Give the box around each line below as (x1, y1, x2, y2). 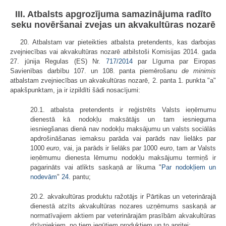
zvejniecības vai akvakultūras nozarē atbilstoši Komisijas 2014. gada (10, 47, 216, 55)
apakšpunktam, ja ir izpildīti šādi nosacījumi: (10, 86, 140, 94)
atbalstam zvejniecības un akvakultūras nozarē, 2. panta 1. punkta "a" (10, 76, 216, 84)
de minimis (182, 67, 216, 75)
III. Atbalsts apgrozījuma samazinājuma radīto (15, 9, 211, 19)
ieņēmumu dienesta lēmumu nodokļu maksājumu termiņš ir (30, 153, 216, 161)
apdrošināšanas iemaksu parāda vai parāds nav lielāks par (30, 134, 216, 142)
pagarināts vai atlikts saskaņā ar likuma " (30, 163, 161, 171)
